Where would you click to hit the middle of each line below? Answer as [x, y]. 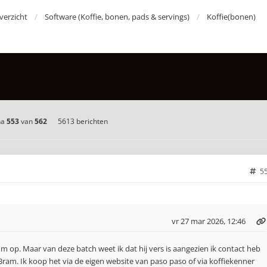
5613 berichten [83, 121]
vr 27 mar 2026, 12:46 [209, 221]
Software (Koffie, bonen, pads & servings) [117, 17]
